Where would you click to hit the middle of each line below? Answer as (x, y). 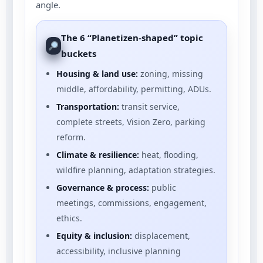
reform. (71, 137)
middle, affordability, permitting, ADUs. (134, 89)
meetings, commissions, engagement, (131, 203)
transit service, (149, 106)
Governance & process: (103, 187)
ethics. (69, 218)
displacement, (161, 235)
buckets (79, 53)
